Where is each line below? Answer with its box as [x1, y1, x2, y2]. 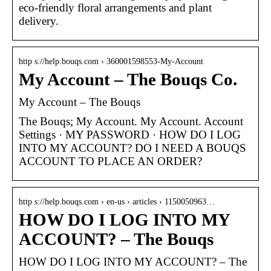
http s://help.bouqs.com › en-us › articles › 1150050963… [19, 197, 215, 206]
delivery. [19, 14, 59, 27]
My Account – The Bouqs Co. [19, 70, 237, 89]
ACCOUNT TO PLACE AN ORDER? [19, 154, 202, 168]
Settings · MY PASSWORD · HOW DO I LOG [19, 128, 241, 141]
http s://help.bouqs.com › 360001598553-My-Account [19, 56, 203, 66]
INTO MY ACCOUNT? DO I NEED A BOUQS [19, 141, 246, 154]
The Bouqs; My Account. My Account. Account [19, 114, 243, 128]
